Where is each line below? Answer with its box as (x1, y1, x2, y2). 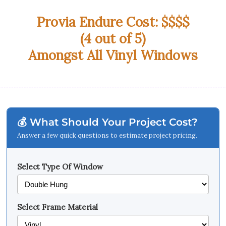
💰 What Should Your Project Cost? (17, 116, 198, 128)
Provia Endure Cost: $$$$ (36, 14, 190, 30)
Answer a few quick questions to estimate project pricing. (17, 131, 197, 140)
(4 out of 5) (80, 30, 146, 47)
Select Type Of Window (17, 162, 103, 172)
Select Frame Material (17, 202, 98, 212)
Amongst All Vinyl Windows (28, 47, 198, 64)
